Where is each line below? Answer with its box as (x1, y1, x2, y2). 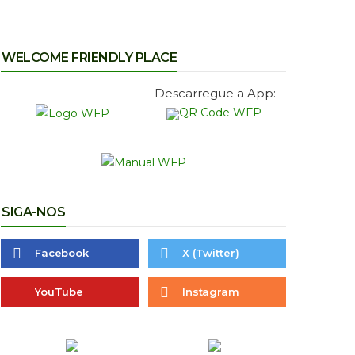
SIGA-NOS (2, 204, 66, 220)
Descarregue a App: (154, 86, 276, 101)
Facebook (35, 246, 89, 260)
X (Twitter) (182, 246, 239, 260)
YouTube (35, 285, 84, 299)
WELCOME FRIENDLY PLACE (2, 50, 177, 66)
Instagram (182, 285, 239, 299)
